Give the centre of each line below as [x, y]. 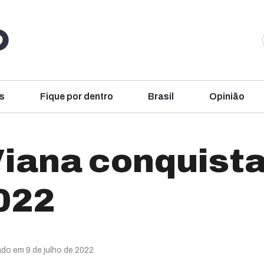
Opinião [227, 96]
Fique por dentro [76, 96]
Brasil [161, 96]
